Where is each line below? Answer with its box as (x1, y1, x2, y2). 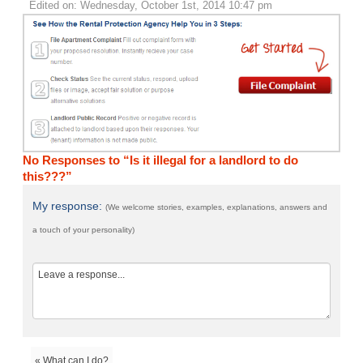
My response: (32, 199, 106, 213)
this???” (23, 169, 73, 184)
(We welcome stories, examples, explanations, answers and (105, 203, 328, 212)
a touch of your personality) (32, 225, 135, 235)
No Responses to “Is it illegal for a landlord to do (23, 153, 299, 168)
